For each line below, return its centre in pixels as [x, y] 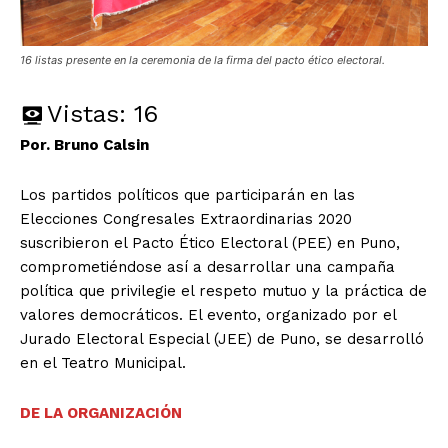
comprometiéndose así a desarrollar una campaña [207, 267]
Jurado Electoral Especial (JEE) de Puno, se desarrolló [222, 339]
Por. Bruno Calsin [84, 145]
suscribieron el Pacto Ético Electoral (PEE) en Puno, [210, 243]
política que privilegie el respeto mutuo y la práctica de [223, 291]
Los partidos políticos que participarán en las [187, 195]
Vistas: [86, 114]
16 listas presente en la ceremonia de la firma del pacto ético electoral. [202, 60]
